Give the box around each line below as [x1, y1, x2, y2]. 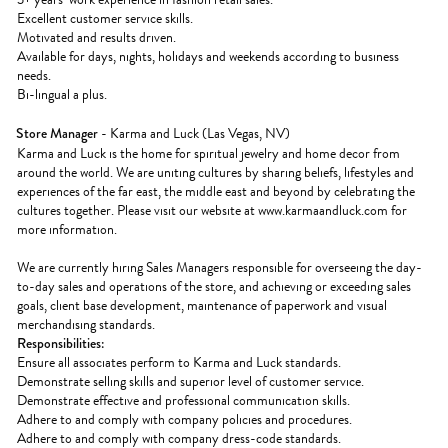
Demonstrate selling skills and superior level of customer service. [17, 371, 364, 392]
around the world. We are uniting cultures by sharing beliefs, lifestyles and [17, 162, 414, 183]
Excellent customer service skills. [17, 8, 193, 29]
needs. [17, 65, 51, 86]
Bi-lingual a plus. [17, 84, 107, 105]
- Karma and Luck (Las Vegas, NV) [98, 123, 290, 144]
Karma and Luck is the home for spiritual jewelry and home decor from [17, 143, 400, 164]
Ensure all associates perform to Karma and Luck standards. [17, 352, 341, 373]
